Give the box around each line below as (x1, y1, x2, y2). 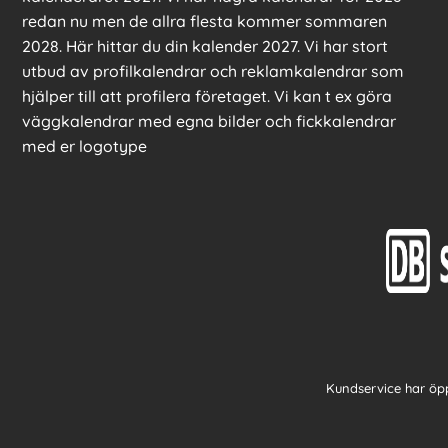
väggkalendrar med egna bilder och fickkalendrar (22, 111, 396, 132)
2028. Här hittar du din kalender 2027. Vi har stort (22, 36, 388, 57)
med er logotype (22, 136, 147, 157)
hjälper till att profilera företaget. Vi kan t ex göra (22, 86, 392, 107)
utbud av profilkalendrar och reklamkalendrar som (22, 61, 404, 82)
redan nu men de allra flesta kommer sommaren (22, 11, 387, 32)
